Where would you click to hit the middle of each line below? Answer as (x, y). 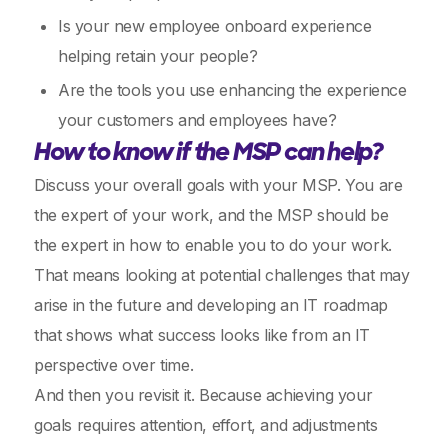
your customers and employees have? (197, 120)
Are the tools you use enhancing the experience (232, 90)
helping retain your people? (158, 56)
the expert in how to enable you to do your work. (213, 245)
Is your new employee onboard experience (215, 26)
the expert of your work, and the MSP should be (211, 215)
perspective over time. (114, 365)
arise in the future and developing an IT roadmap (211, 305)
